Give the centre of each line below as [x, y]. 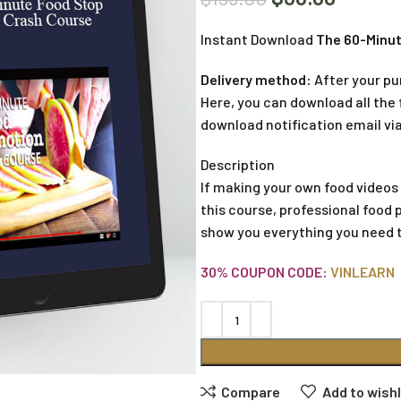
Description [238, 164]
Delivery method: [256, 79]
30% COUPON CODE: [264, 272]
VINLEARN [363, 272]
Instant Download [257, 39]
